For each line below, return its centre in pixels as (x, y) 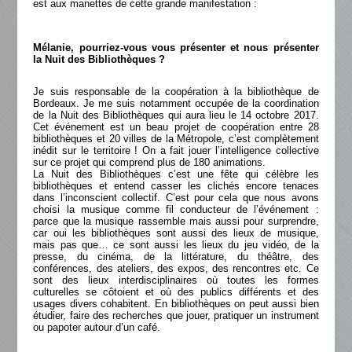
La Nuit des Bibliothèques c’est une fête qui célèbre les (176, 174)
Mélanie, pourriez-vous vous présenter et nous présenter (176, 48)
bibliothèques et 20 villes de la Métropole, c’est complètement (176, 139)
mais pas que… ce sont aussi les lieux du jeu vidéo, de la (176, 245)
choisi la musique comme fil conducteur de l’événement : (176, 209)
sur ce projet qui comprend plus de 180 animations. (150, 162)
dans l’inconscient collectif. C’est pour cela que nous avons (176, 198)
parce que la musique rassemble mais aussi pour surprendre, (176, 221)
